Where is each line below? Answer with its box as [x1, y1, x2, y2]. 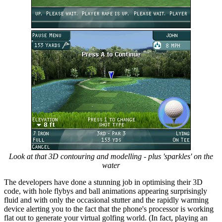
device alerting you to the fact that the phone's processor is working [4, 204, 214, 213]
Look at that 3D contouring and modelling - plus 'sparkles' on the [9, 152, 213, 161]
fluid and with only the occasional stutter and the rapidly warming [4, 195, 209, 204]
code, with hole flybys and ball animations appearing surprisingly [4, 186, 207, 195]
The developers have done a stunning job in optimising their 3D [4, 177, 203, 186]
